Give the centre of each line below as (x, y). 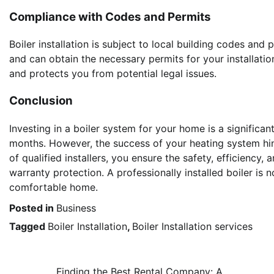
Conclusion (41, 101)
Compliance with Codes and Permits (110, 17)
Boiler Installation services (192, 226)
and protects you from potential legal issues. (113, 74)
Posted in (33, 208)
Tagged (28, 226)
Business (76, 208)
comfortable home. (54, 187)
